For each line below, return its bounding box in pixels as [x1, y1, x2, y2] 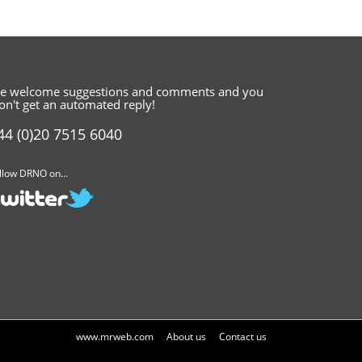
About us [166, 330, 206, 344]
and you [218, 83, 263, 100]
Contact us [219, 330, 267, 344]
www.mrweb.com [76, 330, 154, 344]
